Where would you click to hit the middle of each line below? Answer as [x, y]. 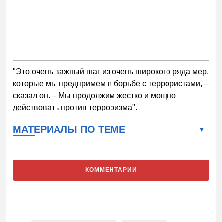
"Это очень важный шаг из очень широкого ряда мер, [111, 71]
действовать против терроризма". [75, 107]
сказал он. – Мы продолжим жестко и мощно [95, 95]
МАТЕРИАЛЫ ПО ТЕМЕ [69, 129]
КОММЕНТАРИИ [111, 170]
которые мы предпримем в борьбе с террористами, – [111, 83]
